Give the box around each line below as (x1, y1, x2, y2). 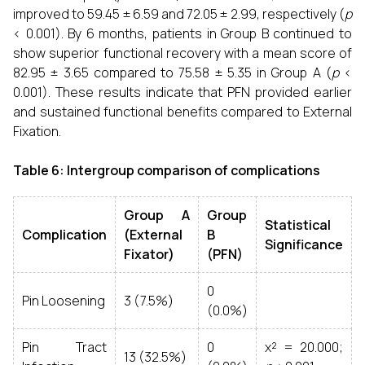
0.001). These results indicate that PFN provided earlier (13, 83, 352, 101)
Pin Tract (22, 338, 107, 356)
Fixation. (13, 122, 61, 140)
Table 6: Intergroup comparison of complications (13, 161, 320, 179)
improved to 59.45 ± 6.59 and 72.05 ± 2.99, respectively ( (13, 5, 345, 23)
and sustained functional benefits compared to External (13, 103, 352, 121)
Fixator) (124, 245, 174, 263)
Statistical (265, 216, 331, 234)
